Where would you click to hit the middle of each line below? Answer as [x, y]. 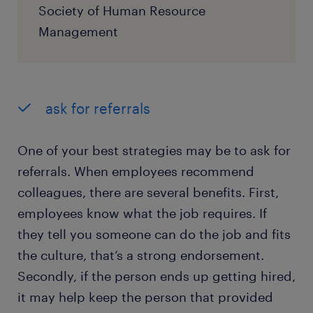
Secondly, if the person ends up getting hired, [156, 276]
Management [78, 32]
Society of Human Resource [122, 11]
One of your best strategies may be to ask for [154, 151]
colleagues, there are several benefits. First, [148, 192]
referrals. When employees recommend [136, 172]
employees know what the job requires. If [142, 213]
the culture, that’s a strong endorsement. [141, 255]
